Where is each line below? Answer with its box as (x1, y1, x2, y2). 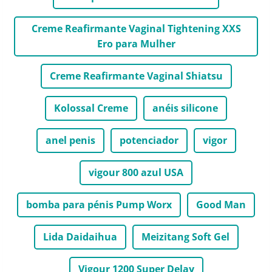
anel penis (45, 133, 95, 147)
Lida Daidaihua (42, 229, 117, 243)
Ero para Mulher (97, 36, 175, 50)
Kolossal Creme (54, 101, 128, 115)
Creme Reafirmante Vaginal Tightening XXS (31, 21, 241, 35)
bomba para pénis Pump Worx (26, 197, 172, 211)
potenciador (119, 133, 178, 147)
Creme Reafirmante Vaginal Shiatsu (49, 69, 223, 83)
